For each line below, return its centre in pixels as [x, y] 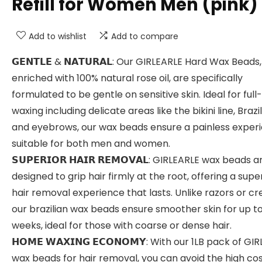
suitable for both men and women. [91, 144]
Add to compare [145, 36]
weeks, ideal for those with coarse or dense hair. [122, 225]
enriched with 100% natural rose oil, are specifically [127, 78]
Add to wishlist [58, 36]
